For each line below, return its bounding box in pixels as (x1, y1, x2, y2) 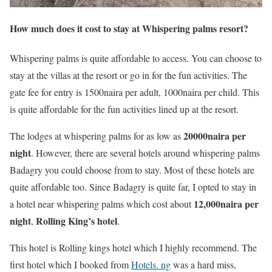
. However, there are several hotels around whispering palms (31, 146, 260, 160)
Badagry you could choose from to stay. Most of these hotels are (10, 163, 254, 177)
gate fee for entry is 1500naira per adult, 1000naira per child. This (10, 86, 259, 99)
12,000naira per (194, 197, 259, 211)
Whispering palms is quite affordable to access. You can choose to (10, 52, 262, 65)
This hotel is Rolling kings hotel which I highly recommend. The (10, 241, 257, 254)
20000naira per (183, 129, 246, 143)
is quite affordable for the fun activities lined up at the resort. (10, 103, 239, 116)
